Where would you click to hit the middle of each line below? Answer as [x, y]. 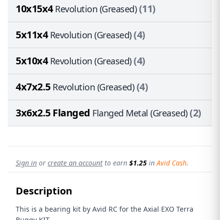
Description [44, 191]
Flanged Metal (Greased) [140, 113]
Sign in [26, 163]
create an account [75, 163]
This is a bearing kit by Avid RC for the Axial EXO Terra [105, 209]
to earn [116, 163]
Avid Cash [172, 163]
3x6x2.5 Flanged [54, 113]
